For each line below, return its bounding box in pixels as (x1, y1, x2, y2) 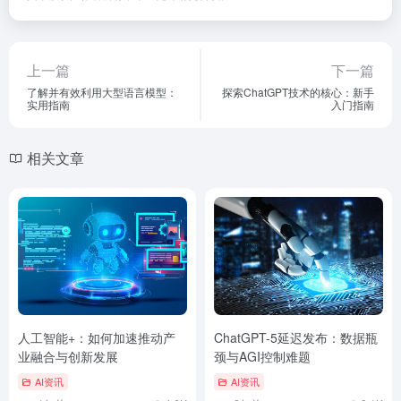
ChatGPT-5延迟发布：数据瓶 (214, 328, 378, 347)
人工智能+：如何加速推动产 (18, 328, 175, 347)
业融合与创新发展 (18, 347, 118, 366)
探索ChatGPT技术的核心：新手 (222, 83, 374, 99)
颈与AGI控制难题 (214, 347, 311, 366)
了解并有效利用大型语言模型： (27, 83, 177, 99)
